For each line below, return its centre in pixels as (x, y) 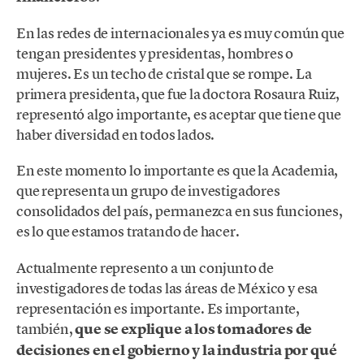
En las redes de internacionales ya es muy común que (180, 33)
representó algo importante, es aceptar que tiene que (179, 115)
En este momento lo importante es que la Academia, (178, 171)
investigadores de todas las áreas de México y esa (167, 288)
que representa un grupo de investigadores (148, 191)
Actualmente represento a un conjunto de (145, 267)
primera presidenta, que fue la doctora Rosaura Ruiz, (178, 94)
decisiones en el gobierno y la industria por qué (177, 350)
